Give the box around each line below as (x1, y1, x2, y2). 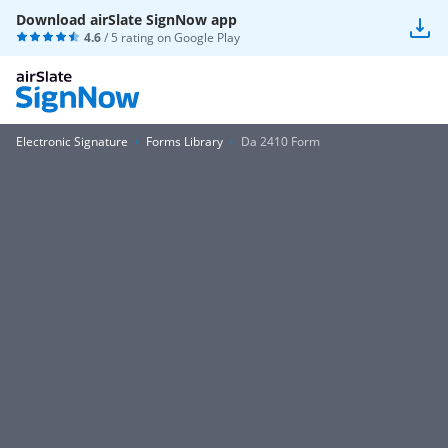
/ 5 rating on (101, 29, 174, 46)
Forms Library (146, 133, 223, 150)
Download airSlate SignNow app (16, 10, 237, 29)
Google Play (174, 29, 240, 46)
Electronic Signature (16, 133, 128, 150)
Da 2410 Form (241, 133, 320, 150)
